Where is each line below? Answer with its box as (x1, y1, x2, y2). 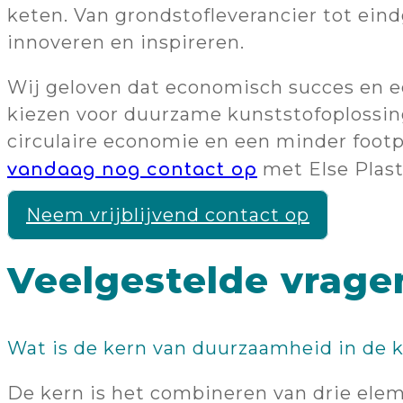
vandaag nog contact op (7, 158, 257, 180)
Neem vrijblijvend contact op (26, 203, 309, 226)
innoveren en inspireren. (7, 31, 245, 53)
